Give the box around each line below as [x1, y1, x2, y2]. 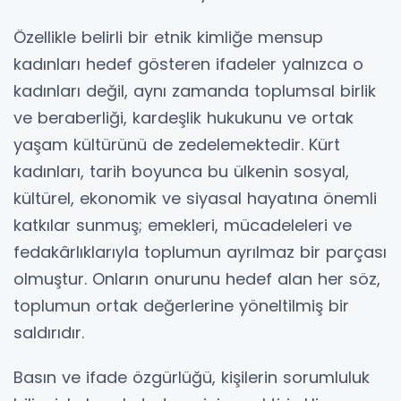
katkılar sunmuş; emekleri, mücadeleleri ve [13, 213, 352, 236]
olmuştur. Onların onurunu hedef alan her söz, [13, 267, 380, 290]
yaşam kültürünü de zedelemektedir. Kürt [13, 132, 340, 156]
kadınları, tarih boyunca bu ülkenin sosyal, [13, 159, 349, 183]
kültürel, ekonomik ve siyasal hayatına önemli [13, 186, 377, 209]
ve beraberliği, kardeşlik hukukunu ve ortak [13, 106, 354, 129]
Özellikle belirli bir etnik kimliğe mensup [13, 25, 323, 48]
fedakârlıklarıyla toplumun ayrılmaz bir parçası [13, 240, 387, 263]
